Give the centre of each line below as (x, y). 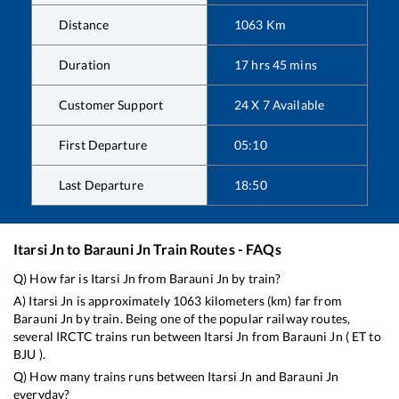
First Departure (103, 144)
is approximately (123, 300)
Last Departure (101, 184)
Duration (85, 64)
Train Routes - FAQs (216, 248)
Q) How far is (52, 278)
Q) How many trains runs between (111, 376)
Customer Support (111, 104)
